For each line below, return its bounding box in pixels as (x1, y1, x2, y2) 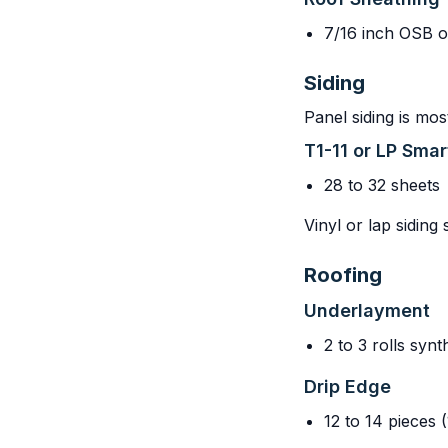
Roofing (304, 263, 382, 287)
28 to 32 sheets (324, 175, 440, 195)
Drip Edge (304, 376, 391, 397)
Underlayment (304, 300, 430, 321)
